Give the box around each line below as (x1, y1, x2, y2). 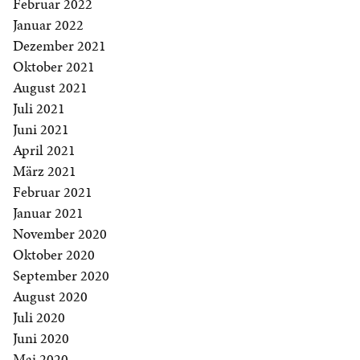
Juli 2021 (13, 98, 65, 119)
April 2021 (13, 140, 76, 161)
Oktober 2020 (13, 244, 95, 265)
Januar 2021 (13, 202, 84, 223)
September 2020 (13, 265, 109, 286)
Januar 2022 (13, 14, 84, 35)
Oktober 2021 (13, 56, 95, 77)
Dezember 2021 (13, 35, 106, 56)
